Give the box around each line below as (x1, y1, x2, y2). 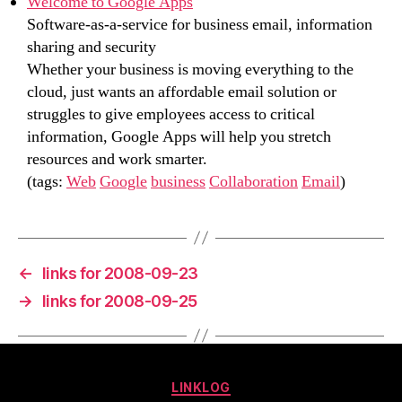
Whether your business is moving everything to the (27, 58, 354, 80)
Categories (200, 373, 280, 393)
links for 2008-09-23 (41, 263, 198, 283)
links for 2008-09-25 (41, 291, 197, 310)
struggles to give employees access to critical (27, 103, 315, 125)
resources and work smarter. (27, 148, 207, 170)
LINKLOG (171, 379, 231, 395)
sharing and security (27, 36, 156, 57)
